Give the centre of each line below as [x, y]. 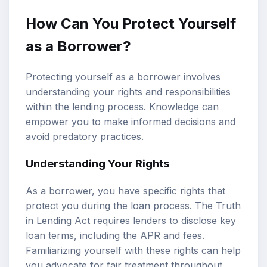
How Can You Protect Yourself [131, 23]
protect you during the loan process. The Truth [133, 205]
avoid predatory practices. [85, 136]
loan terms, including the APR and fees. [115, 235]
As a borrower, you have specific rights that [125, 190]
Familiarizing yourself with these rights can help [133, 250]
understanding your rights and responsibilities [128, 91]
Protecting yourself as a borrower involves [123, 77]
